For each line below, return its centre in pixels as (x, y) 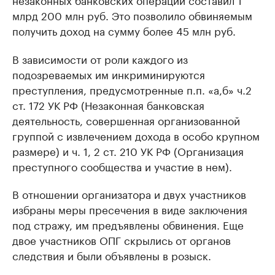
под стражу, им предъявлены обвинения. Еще (128, 224)
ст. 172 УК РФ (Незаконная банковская (108, 105)
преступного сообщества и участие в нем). (122, 166)
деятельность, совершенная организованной (126, 120)
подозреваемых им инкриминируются (109, 74)
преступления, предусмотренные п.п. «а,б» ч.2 (132, 89)
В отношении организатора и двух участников (129, 194)
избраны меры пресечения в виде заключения (130, 209)
